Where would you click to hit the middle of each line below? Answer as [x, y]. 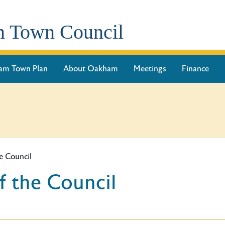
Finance [195, 69]
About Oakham [90, 69]
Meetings [150, 69]
